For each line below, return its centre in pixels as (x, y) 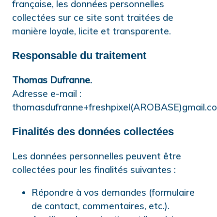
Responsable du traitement (79, 55)
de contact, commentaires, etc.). (101, 206)
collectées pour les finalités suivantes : (94, 170)
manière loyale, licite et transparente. (92, 31)
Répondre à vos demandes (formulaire (113, 193)
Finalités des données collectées (93, 131)
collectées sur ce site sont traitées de (93, 18)
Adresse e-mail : (47, 94)
